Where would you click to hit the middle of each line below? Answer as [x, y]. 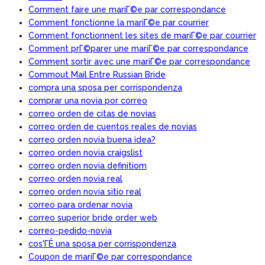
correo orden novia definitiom [88, 165]
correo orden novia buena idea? [92, 139]
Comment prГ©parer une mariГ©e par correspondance [138, 48]
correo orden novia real [75, 178]
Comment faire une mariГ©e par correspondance [127, 9]
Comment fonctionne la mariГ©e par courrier [119, 22]
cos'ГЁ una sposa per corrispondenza [102, 243]
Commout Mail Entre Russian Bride [97, 74]
